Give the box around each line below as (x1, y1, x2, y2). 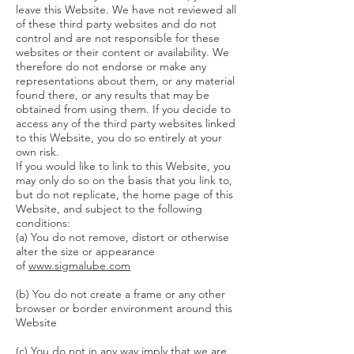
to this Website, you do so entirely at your (16, 130, 222, 145)
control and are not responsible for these (16, 31, 220, 45)
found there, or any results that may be (16, 88, 209, 102)
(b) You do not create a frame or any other (16, 287, 225, 301)
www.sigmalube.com (28, 258, 130, 273)
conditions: (16, 216, 70, 230)
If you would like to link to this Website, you (16, 159, 231, 173)
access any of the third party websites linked (16, 116, 235, 130)
